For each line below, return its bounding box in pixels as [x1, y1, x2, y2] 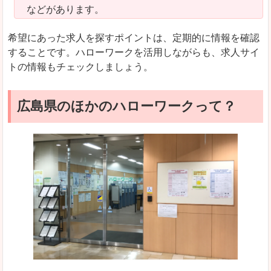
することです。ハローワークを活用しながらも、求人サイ [8, 47, 260, 57]
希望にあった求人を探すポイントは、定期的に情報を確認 [8, 32, 260, 43]
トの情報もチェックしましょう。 [8, 61, 153, 72]
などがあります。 [27, 4, 104, 15]
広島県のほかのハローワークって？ [17, 98, 236, 114]
